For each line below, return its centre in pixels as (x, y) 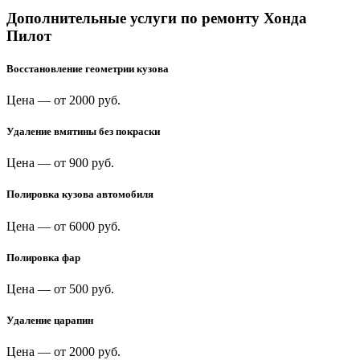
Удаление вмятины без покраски (83, 132)
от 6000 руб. (87, 226)
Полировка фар (43, 257)
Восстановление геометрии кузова (88, 68)
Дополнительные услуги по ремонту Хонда (157, 18)
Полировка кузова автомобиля (80, 194)
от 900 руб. (84, 163)
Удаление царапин (50, 321)
